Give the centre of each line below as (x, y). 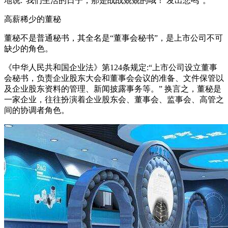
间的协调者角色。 (37, 110)
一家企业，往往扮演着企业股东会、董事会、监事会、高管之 (114, 99)
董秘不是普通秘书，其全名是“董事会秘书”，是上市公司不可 (113, 38)
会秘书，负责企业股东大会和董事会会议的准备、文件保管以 (114, 78)
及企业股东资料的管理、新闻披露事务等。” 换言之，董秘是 (113, 89)
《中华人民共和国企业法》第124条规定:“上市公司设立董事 (111, 67)
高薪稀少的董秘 (33, 19)
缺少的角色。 (28, 48)
